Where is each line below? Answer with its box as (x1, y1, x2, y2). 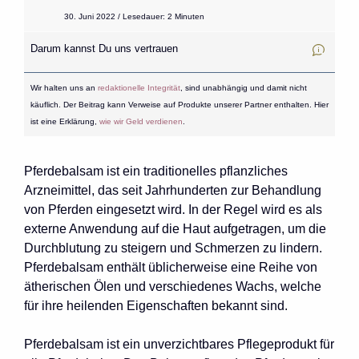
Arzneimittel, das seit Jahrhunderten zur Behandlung (24, 183, 321, 197)
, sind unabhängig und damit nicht (179, 83, 307, 92)
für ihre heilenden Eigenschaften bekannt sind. (24, 298, 288, 313)
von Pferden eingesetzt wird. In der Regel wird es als (24, 202, 322, 216)
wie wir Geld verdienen (99, 116, 183, 126)
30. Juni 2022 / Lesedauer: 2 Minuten (63, 11, 204, 21)
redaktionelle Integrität (97, 83, 180, 92)
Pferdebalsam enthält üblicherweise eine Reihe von (24, 260, 317, 274)
